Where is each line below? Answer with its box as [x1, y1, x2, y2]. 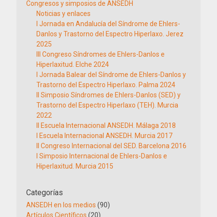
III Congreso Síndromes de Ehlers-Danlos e [36, 50, 165, 58]
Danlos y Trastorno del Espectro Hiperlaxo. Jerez [36, 30, 184, 38]
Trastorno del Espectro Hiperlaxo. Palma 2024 [36, 80, 175, 89]
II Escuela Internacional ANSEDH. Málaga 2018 [36, 121, 176, 129]
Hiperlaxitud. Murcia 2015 [36, 162, 113, 170]
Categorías [26, 187, 63, 197]
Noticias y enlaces [36, 9, 91, 17]
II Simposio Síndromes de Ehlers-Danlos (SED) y [36, 91, 181, 99]
